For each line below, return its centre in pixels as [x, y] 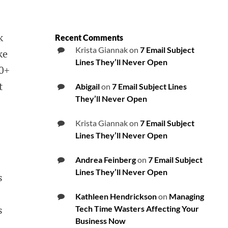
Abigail [88, 87]
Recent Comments [89, 38]
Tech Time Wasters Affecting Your [137, 209]
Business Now [101, 221]
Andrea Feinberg [106, 160]
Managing [187, 196]
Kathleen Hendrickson [116, 196]
